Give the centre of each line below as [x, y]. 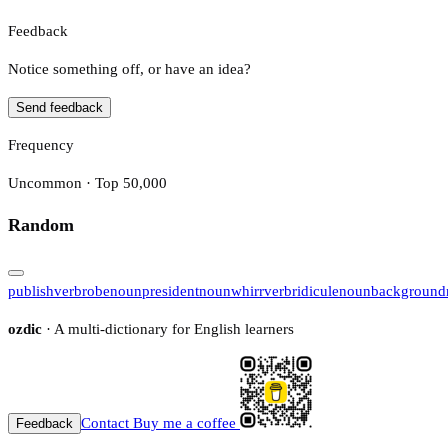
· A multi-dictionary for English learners [168, 328]
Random [41, 225]
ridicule [315, 290]
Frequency [41, 144]
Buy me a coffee [184, 422]
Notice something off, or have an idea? [129, 68]
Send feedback [59, 107]
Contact [105, 422]
